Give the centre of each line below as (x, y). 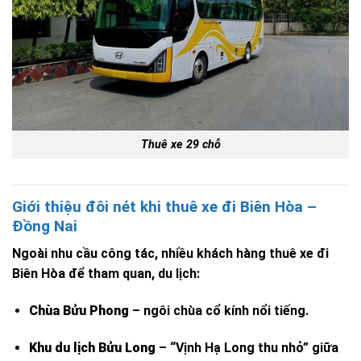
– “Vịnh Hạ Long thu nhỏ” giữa (247, 347)
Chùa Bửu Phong (79, 311)
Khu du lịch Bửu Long (92, 347)
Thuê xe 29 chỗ (180, 144)
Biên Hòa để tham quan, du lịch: (106, 274)
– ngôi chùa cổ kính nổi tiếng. (218, 311)
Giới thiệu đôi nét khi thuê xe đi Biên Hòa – (164, 206)
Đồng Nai (45, 226)
